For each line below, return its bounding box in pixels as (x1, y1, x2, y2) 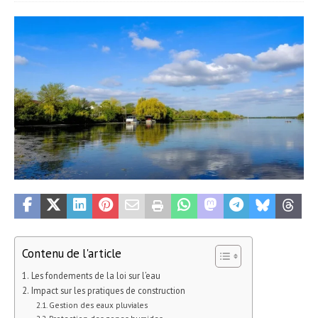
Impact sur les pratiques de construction (31, 284, 185, 296)
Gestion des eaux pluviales (49, 299, 148, 310)
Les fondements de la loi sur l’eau (31, 269, 160, 281)
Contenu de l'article (22, 245, 121, 261)
